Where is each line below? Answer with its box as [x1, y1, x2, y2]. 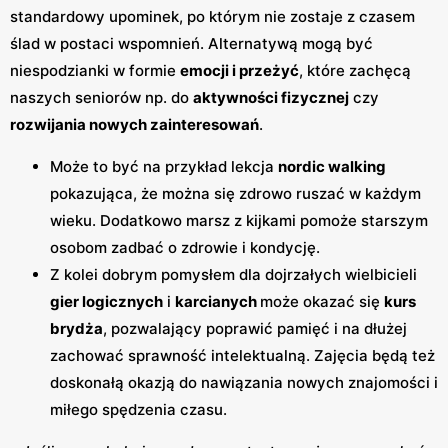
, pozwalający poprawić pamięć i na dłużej [103, 318, 407, 338]
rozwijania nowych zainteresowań [10, 114, 259, 134]
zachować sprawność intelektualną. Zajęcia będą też [50, 345, 435, 365]
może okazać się [260, 291, 384, 311]
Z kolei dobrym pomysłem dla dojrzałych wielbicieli [50, 264, 417, 284]
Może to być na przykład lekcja [50, 156, 278, 176]
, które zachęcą [299, 60, 411, 80]
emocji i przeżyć [180, 60, 299, 80]
